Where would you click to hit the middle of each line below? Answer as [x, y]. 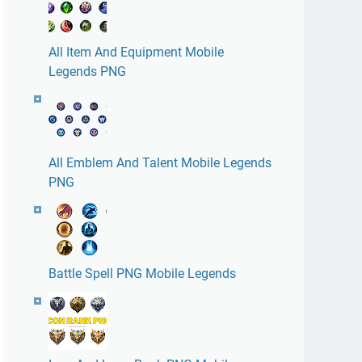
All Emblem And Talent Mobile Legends [160, 163]
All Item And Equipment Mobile [136, 52]
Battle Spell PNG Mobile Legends [142, 274]
